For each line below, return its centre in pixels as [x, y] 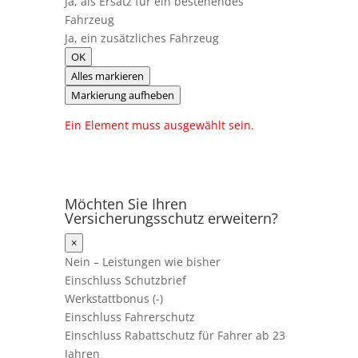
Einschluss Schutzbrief [125, 280]
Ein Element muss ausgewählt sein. [159, 125]
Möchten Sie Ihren [125, 204]
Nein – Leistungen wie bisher [142, 262]
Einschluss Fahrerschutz [129, 317]
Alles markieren [107, 76]
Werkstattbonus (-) [113, 298]
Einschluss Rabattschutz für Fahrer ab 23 [175, 335]
